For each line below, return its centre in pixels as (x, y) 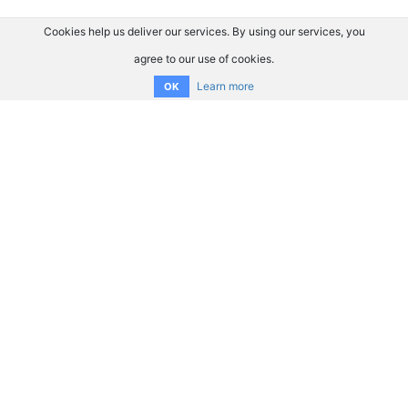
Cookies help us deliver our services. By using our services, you (204, 31)
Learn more (225, 86)
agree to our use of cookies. (204, 59)
